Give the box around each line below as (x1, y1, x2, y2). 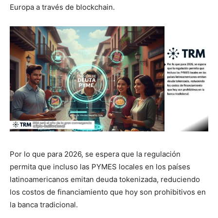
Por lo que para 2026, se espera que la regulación (10, 149, 181, 159)
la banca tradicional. (10, 200, 78, 209)
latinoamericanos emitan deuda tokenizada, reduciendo (10, 174, 200, 184)
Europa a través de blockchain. (10, 2, 115, 12)
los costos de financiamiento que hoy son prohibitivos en (10, 187, 206, 197)
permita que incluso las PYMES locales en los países (10, 162, 190, 171)
